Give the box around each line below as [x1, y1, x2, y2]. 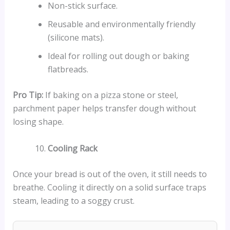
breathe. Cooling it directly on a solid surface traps [12, 182, 206, 193]
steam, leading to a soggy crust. [12, 195, 135, 206]
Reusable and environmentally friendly [47, 18, 196, 30]
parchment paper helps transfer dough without [12, 103, 196, 114]
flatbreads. [47, 64, 88, 75]
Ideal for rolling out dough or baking [47, 50, 189, 62]
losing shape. [12, 116, 64, 128]
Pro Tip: [12, 89, 43, 101]
